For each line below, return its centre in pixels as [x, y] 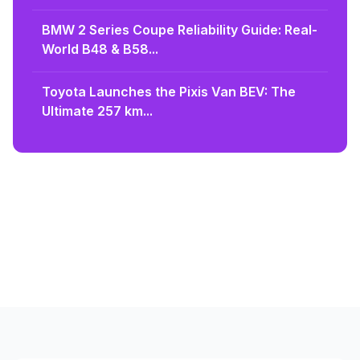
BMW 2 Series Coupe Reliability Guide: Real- [180, 29]
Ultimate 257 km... [97, 110]
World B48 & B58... [100, 49]
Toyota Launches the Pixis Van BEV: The [169, 91]
